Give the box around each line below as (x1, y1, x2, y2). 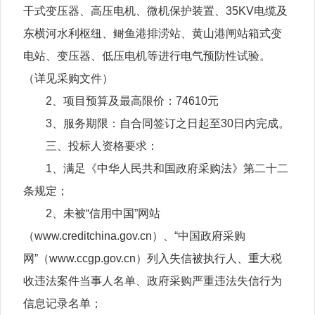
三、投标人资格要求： (46, 139, 159, 152)
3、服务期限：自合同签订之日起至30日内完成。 (46, 117, 290, 129)
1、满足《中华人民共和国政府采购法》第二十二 (46, 162, 289, 174)
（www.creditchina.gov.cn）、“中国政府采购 (23, 229, 246, 242)
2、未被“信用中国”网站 (46, 207, 161, 219)
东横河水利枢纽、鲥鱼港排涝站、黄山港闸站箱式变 (23, 27, 283, 39)
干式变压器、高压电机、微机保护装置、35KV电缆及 (23, 4, 288, 17)
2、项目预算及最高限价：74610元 (46, 94, 219, 107)
